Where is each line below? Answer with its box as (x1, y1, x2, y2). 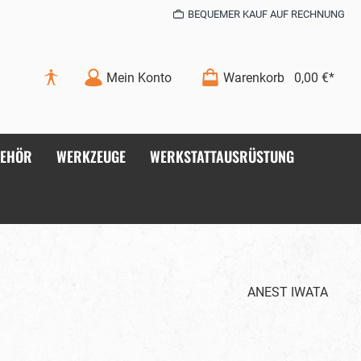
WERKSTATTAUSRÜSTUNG (150, 146, 294, 167)
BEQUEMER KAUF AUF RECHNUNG (188, 8, 345, 20)
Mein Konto (106, 69, 172, 85)
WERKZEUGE (56, 146, 126, 167)
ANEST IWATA (247, 284, 328, 300)
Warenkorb (223, 69, 284, 85)
